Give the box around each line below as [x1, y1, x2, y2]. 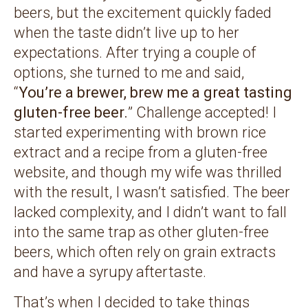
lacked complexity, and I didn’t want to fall [14, 203, 287, 221]
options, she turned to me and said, [14, 64, 244, 82]
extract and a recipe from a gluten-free [14, 144, 267, 162]
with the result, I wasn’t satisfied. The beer [14, 184, 290, 201]
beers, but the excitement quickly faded [14, 4, 272, 22]
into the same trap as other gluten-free [14, 223, 269, 241]
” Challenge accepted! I [128, 104, 276, 122]
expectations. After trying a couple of [14, 44, 256, 62]
